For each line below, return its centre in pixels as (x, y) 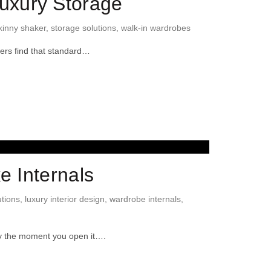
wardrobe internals (145, 199)
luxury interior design (65, 199)
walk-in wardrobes (156, 28)
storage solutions (83, 28)
